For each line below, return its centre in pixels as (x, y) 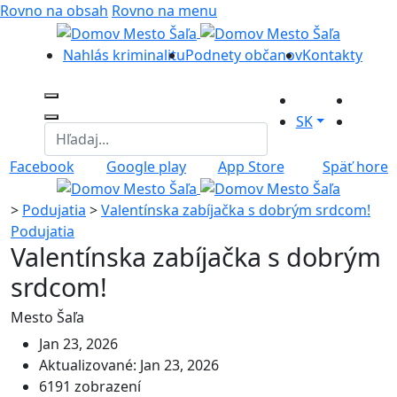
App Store (251, 166)
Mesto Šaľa (47, 318)
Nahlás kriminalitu (124, 54)
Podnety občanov (244, 54)
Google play (146, 166)
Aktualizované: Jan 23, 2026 (129, 366)
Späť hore (355, 166)
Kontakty (332, 54)
